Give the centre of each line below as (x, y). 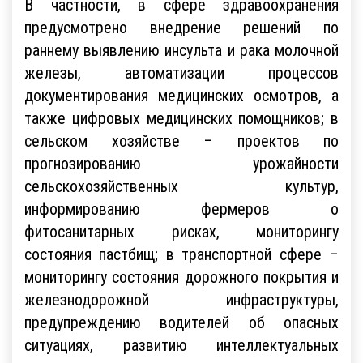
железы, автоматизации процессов (181, 72)
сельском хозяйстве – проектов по (181, 140)
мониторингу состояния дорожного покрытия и (181, 276)
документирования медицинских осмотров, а (181, 95)
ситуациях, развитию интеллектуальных (181, 344)
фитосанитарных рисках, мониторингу (181, 231)
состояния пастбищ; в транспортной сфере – (181, 254)
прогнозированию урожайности (181, 163)
